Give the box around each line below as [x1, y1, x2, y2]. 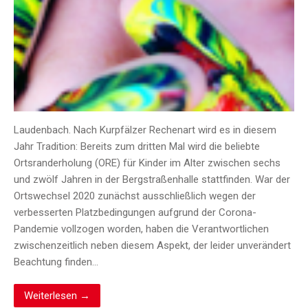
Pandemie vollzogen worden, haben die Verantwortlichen [14, 223, 269, 236]
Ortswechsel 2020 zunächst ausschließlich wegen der [14, 190, 256, 203]
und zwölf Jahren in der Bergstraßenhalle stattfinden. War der [14, 173, 290, 186]
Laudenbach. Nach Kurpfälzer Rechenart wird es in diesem [14, 124, 276, 137]
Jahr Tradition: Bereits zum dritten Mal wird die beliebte [14, 140, 260, 153]
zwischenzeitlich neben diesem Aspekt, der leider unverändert [14, 239, 291, 252]
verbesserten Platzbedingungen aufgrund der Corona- [14, 206, 256, 219]
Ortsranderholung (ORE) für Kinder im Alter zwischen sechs [14, 157, 280, 170]
